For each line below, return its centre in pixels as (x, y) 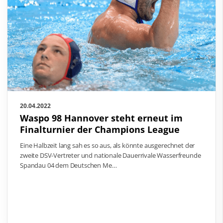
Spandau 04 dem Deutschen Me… (68, 165)
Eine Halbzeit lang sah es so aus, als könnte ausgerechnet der (108, 145)
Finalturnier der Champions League (100, 129)
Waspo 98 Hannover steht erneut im (101, 118)
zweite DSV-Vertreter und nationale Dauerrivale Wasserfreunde (111, 155)
